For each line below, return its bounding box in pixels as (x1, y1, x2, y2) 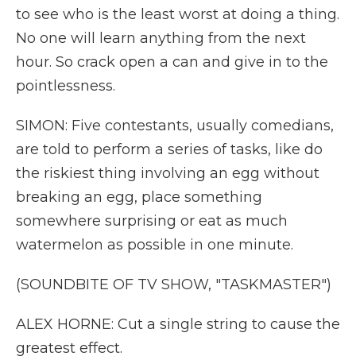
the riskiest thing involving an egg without (16, 164, 319, 182)
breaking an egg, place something (16, 188, 262, 206)
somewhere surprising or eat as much (16, 212, 288, 230)
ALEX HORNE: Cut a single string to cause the (16, 315, 340, 333)
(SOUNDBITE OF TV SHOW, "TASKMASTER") (16, 276, 331, 293)
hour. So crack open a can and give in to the (16, 53, 328, 71)
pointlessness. (16, 77, 115, 95)
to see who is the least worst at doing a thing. (16, 6, 339, 23)
